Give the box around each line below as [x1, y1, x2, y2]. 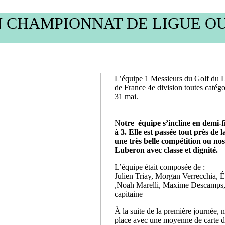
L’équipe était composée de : [115, 163, 205, 171]
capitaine [115, 190, 143, 198]
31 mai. [115, 92, 138, 101]
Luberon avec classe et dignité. [115, 146, 218, 154]
